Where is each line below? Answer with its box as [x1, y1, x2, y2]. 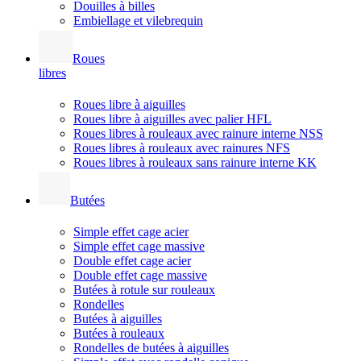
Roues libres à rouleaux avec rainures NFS [73, 140, 290, 155]
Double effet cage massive [73, 268, 207, 282]
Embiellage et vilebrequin [73, 13, 203, 27]
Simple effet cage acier [73, 224, 189, 239]
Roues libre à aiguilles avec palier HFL [73, 111, 272, 126]
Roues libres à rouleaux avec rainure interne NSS [73, 126, 323, 140]
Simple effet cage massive [73, 239, 205, 253]
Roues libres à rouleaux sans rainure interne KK [73, 155, 317, 169]
